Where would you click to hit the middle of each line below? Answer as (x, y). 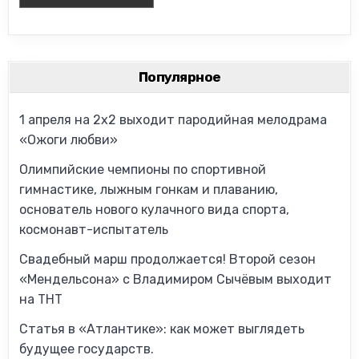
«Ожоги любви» (69, 139)
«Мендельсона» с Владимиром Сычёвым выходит (176, 279)
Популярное (179, 77)
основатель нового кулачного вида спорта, (155, 209)
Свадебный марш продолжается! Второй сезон (168, 259)
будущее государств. (87, 349)
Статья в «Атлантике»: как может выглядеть (162, 329)
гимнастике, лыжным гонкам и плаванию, (149, 189)
